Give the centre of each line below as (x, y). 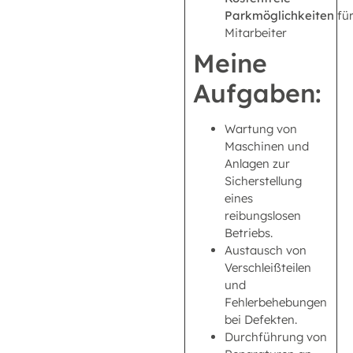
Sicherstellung (263, 181)
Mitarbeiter (256, 33)
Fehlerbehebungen (276, 303)
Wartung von (261, 129)
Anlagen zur (257, 164)
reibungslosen (263, 216)
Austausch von (266, 251)
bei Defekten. (261, 320)
